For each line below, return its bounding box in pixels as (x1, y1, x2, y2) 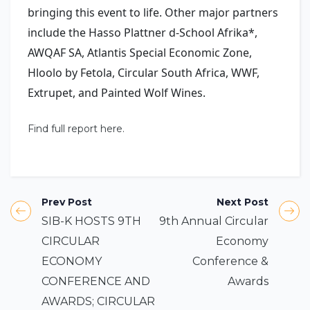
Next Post (217, 195, 268, 208)
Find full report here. (28, 122, 127, 135)
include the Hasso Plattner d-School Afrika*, (28, 24, 257, 40)
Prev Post (42, 195, 92, 208)
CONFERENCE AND (42, 274, 150, 288)
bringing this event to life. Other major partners (28, 4, 278, 20)
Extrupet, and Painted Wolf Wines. (28, 84, 208, 100)
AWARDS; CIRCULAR (42, 294, 155, 308)
